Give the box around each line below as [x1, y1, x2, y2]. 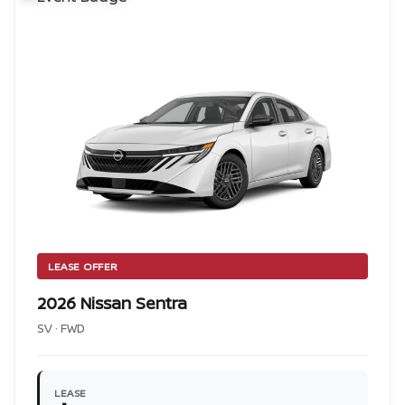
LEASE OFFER [48, 259, 118, 273]
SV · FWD [37, 320, 85, 336]
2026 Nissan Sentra [37, 292, 187, 314]
